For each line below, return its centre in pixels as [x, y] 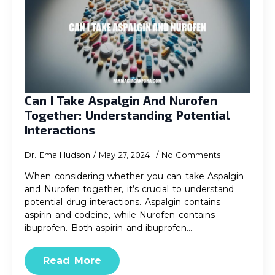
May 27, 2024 [126, 155]
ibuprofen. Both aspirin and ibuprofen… [108, 228]
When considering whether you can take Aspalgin [134, 176]
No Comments [191, 155]
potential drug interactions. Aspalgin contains [122, 202]
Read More [72, 261]
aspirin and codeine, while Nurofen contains [120, 215]
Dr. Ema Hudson [57, 155]
